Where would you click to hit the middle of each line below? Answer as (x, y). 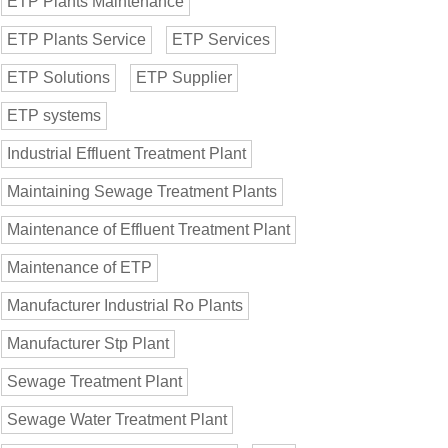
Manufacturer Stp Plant (88, 344)
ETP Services (221, 40)
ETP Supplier (184, 78)
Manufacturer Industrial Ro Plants (125, 306)
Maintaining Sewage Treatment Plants (142, 192)
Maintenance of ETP (79, 268)
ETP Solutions (58, 78)
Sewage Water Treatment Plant (117, 420)
